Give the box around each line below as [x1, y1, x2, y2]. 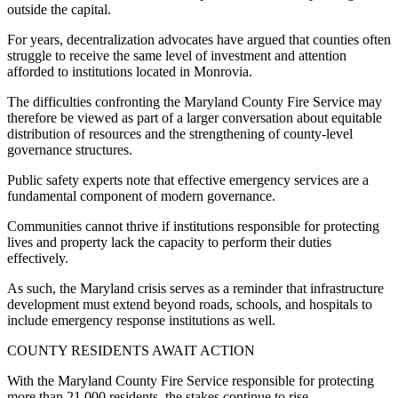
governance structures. [7, 141, 132, 157]
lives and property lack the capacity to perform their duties [7, 234, 331, 250]
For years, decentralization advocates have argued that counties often [7, 31, 391, 47]
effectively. [7, 250, 68, 266]
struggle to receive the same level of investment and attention [7, 47, 346, 63]
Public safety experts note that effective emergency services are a [7, 171, 369, 187]
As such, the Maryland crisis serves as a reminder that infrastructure [7, 280, 384, 296]
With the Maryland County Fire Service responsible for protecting [7, 372, 374, 388]
